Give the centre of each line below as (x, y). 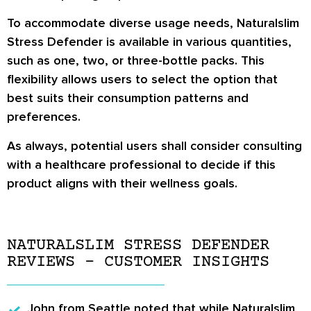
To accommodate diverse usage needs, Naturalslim (153, 23)
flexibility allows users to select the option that (142, 79)
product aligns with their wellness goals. (122, 183)
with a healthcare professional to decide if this (141, 164)
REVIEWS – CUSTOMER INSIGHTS (138, 262)
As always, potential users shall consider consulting (154, 145)
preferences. (44, 117)
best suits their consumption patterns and (128, 98)
